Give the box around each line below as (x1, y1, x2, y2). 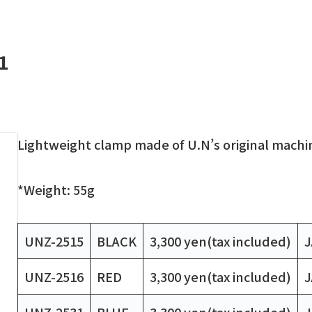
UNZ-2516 (24, 267, 84, 286)
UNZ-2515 (24, 232, 84, 251)
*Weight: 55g (17, 180, 95, 198)
